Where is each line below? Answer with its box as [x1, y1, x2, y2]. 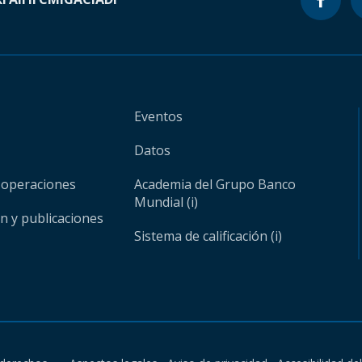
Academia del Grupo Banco [134, 175, 297, 193]
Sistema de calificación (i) [134, 227, 283, 245]
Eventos [134, 107, 183, 125]
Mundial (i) [134, 193, 199, 211]
